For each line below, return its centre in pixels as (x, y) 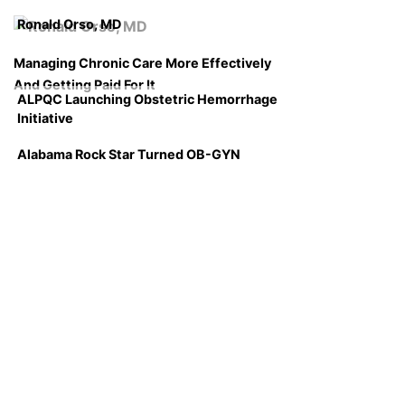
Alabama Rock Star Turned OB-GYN (129, 155)
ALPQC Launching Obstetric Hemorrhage (147, 99)
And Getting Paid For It (85, 85)
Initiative (45, 118)
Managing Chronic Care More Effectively (142, 63)
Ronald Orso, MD (69, 24)
